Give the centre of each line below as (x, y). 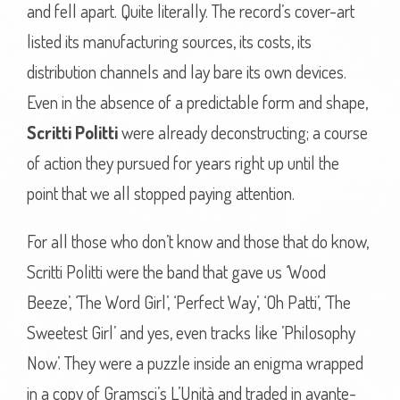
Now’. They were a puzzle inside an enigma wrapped (195, 362)
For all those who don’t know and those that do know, (198, 241)
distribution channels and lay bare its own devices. (187, 71)
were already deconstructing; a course (243, 132)
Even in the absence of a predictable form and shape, (197, 102)
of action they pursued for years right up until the (183, 162)
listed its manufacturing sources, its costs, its (169, 41)
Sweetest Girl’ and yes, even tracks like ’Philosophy (191, 332)
